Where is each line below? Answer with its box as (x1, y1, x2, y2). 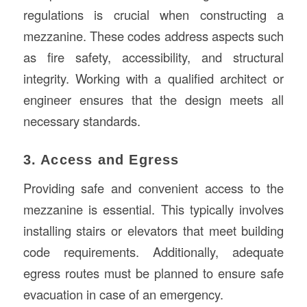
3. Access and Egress (23, 151, 180, 167)
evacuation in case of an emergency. (23, 285, 223, 304)
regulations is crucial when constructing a (23, 5, 284, 23)
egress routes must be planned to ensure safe (23, 264, 284, 282)
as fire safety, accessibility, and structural (23, 47, 284, 66)
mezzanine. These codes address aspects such (23, 26, 284, 45)
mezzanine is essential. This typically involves (23, 200, 284, 219)
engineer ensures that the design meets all (23, 90, 284, 108)
